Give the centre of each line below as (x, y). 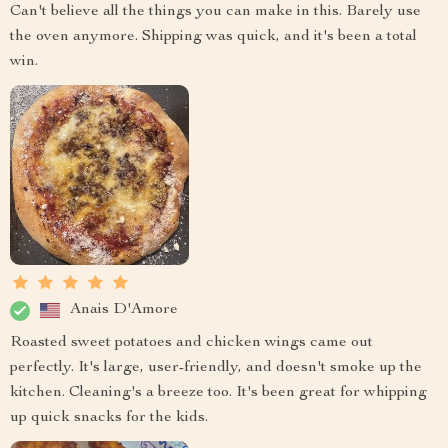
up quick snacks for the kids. (109, 417)
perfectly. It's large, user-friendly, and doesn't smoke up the (216, 367)
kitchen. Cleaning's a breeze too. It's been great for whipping (218, 392)
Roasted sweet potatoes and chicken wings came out (191, 342)
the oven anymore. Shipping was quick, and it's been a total (213, 37)
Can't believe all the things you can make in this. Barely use (215, 12)
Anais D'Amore (124, 310)
